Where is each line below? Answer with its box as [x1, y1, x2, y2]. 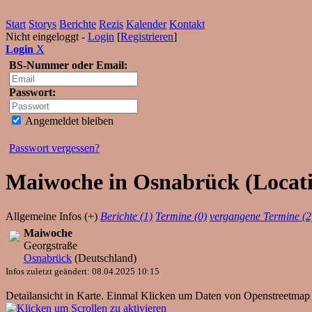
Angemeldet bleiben [23, 115, 114, 127]
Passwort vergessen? [9, 142, 100, 154]
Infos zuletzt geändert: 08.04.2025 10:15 [6, 265, 159, 276]
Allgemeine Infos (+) [6, 210, 97, 222]
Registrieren [120, 31, 173, 42]
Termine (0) [155, 210, 207, 222]
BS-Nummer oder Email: [9, 59, 127, 71]
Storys [29, 18, 56, 30]
